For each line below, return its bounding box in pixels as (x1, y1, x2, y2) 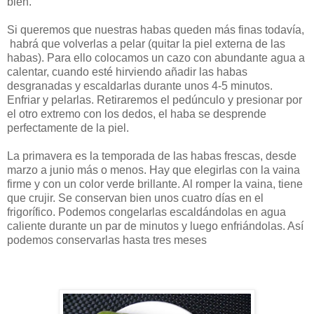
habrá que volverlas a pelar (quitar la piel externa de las (7, 37, 285, 50)
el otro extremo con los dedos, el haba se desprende (7, 107, 266, 120)
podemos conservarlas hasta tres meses (7, 233, 207, 246)
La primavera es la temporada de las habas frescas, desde (7, 149, 296, 162)
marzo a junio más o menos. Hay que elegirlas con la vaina (7, 163, 300, 176)
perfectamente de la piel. (7, 121, 129, 134)
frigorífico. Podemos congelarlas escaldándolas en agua (7, 205, 286, 218)
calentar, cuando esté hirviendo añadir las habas (7, 65, 247, 78)
